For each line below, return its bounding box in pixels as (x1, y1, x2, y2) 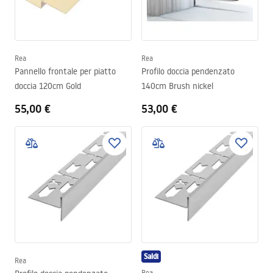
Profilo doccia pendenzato (141, 66, 235, 77)
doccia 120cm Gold (15, 80, 81, 91)
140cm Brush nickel (141, 80, 213, 91)
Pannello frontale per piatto (15, 66, 116, 77)
